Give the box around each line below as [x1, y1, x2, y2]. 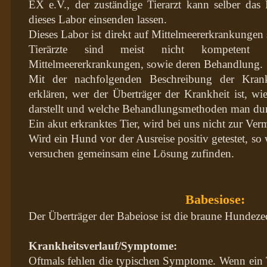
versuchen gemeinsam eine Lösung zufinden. [28, 147, 234, 160]
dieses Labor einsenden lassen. [28, 13, 167, 26]
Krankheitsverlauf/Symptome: [28, 239, 177, 252]
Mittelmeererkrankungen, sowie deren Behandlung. [28, 57, 263, 70]
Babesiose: [185, 191, 245, 207]
